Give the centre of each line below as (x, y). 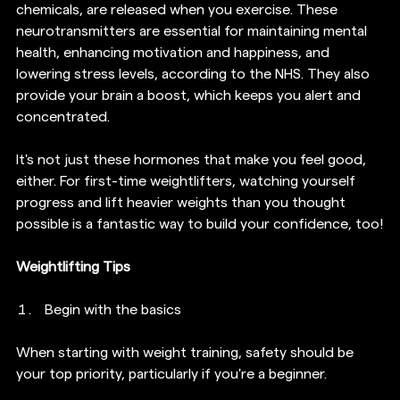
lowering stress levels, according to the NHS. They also (195, 75)
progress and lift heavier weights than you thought (183, 203)
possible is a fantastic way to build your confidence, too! (200, 225)
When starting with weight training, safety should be (187, 353)
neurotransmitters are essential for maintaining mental (193, 32)
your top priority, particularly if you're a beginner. (171, 375)
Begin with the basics (113, 310)
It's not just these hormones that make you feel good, (193, 160)
